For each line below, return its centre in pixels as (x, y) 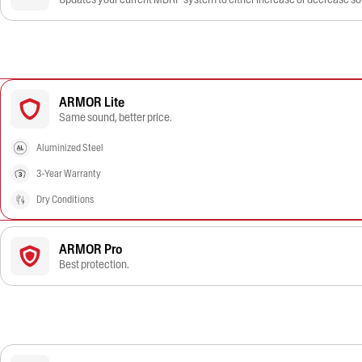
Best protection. (94, 264)
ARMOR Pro (90, 249)
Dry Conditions (65, 199)
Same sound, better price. (116, 117)
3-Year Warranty (69, 173)
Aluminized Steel (70, 147)
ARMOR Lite (92, 102)
